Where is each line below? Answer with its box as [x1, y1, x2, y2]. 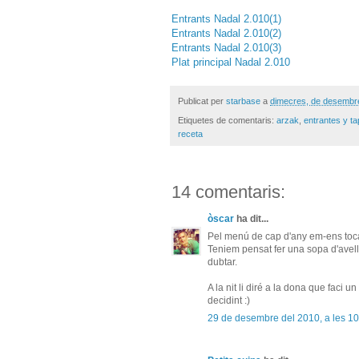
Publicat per [178, 95, 226, 106]
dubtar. [208, 256, 237, 268]
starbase [226, 95, 260, 106]
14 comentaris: [171, 182, 285, 203]
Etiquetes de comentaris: [178, 115, 276, 126]
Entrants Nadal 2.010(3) [171, 41, 281, 54]
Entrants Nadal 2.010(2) [171, 26, 281, 39]
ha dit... [234, 213, 268, 225]
